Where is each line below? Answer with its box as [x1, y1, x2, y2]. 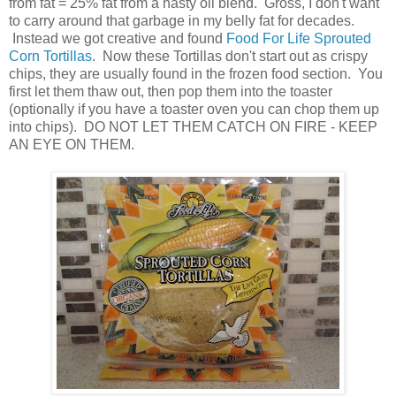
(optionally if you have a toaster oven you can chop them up [9, 102, 379, 118]
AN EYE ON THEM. [9, 137, 134, 153]
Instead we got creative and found [9, 31, 226, 47]
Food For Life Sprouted [226, 31, 371, 47]
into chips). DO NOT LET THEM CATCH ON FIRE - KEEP [9, 119, 377, 135]
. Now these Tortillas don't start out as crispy [92, 49, 368, 65]
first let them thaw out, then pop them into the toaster [9, 84, 332, 100]
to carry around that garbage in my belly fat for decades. [9, 13, 354, 29]
